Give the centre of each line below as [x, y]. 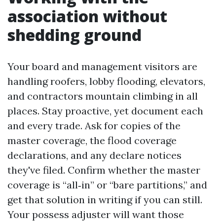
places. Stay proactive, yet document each [105, 111]
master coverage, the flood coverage [92, 140]
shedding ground [74, 35]
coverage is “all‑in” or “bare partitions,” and [107, 185]
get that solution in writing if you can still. [105, 200]
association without [87, 16]
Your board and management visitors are [102, 66]
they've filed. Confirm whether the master [104, 170]
